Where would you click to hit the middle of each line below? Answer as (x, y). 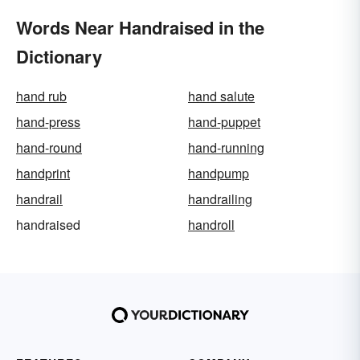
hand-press (48, 122)
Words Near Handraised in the (140, 28)
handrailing (220, 199)
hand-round (49, 148)
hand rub (41, 96)
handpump (219, 174)
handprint (43, 174)
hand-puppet (224, 122)
